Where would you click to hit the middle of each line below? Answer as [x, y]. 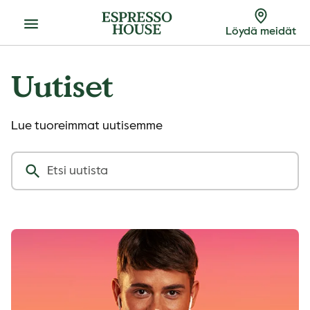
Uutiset [62, 85]
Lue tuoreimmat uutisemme [87, 126]
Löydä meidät [261, 32]
